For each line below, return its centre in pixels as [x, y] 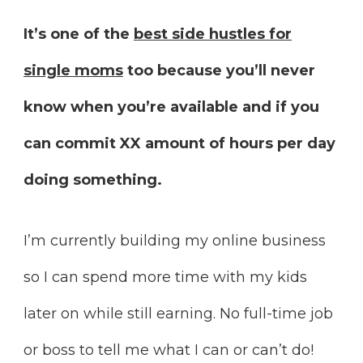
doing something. [93, 180]
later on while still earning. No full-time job [178, 314]
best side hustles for [213, 34]
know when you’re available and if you [171, 107]
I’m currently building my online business [175, 241]
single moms [73, 71]
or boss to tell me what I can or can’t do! [169, 350]
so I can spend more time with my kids [165, 278]
